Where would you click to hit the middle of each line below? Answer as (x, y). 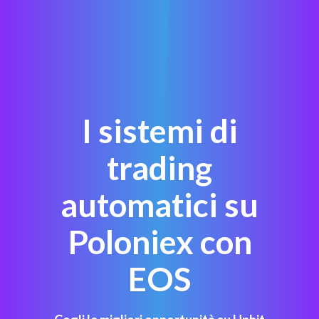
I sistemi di (159, 130)
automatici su (159, 204)
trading (159, 167)
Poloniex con (159, 241)
